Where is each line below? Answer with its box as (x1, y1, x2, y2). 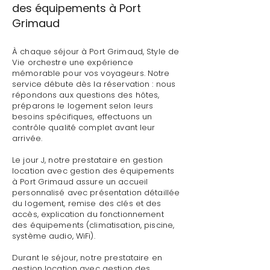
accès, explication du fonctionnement (12, 209, 164, 220)
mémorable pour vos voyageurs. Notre (12, 67, 170, 79)
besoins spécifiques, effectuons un (12, 111, 152, 122)
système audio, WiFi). (12, 230, 95, 242)
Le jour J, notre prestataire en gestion (12, 154, 163, 166)
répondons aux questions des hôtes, (12, 89, 160, 101)
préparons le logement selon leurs (12, 100, 154, 111)
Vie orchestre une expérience (12, 57, 133, 68)
